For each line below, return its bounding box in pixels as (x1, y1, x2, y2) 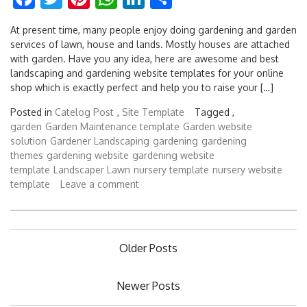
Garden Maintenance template (45, 121, 180, 133)
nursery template (134, 164, 209, 176)
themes (10, 149, 43, 162)
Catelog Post (55, 106, 114, 119)
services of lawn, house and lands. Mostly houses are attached (10, 38, 290, 51)
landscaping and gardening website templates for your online (10, 67, 284, 79)
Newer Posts (116, 278, 180, 293)
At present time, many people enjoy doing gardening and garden (10, 24, 297, 36)
